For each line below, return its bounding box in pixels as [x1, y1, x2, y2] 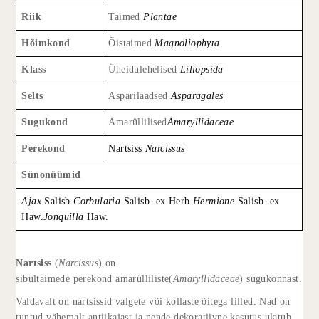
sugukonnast [246, 273, 299, 284]
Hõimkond [21, 37, 70, 48]
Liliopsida [179, 63, 224, 75]
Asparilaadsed [108, 90, 168, 101]
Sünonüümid [21, 169, 81, 180]
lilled [231, 296, 253, 307]
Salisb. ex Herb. [120, 195, 194, 206]
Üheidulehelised [108, 63, 177, 75]
